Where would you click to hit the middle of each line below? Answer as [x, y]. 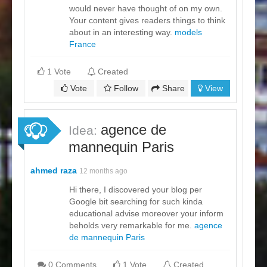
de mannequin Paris [107, 237]
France [83, 44]
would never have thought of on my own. [146, 8]
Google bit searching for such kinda [136, 201]
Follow [125, 88]
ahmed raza [54, 170]
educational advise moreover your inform [146, 213]
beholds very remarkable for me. [132, 225]
